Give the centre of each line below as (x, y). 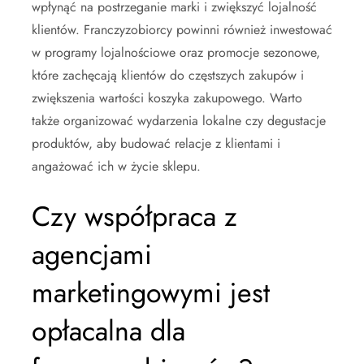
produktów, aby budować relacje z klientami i (156, 143)
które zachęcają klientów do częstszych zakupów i (168, 75)
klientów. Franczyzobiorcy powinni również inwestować (182, 29)
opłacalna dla (108, 331)
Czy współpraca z (134, 216)
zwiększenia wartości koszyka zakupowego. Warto (167, 97)
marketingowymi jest (151, 292)
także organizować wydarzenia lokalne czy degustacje (179, 120)
